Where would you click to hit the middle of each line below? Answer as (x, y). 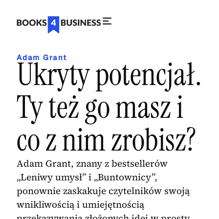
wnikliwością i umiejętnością (80, 205)
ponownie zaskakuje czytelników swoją (103, 191)
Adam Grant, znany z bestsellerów (92, 164)
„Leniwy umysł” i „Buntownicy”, (87, 177)
